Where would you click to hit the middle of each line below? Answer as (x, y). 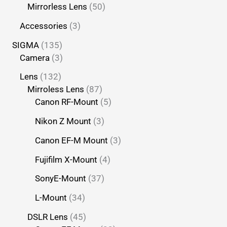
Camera (35, 58)
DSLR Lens (48, 217)
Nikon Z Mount (63, 121)
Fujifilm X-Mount (66, 159)
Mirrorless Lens (58, 7)
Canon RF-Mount (67, 102)
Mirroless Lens (56, 89)
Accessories (44, 26)
